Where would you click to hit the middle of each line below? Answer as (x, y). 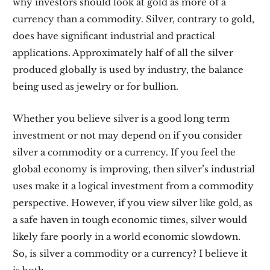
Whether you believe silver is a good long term (121, 118)
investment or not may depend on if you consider (128, 135)
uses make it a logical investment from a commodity (133, 186)
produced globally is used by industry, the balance (128, 70)
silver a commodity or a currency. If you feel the (124, 152)
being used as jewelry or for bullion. (96, 86)
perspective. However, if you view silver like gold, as (133, 203)
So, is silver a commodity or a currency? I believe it (130, 253)
